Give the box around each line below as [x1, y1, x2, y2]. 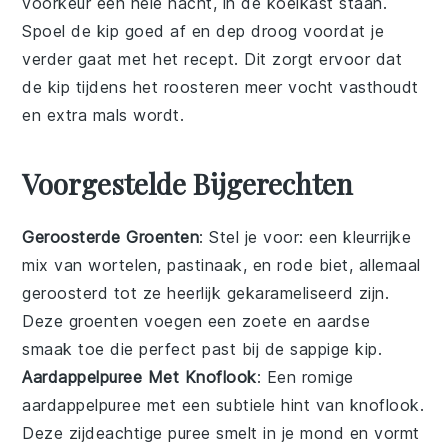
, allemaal [348, 254, 421, 275]
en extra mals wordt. [22, 104, 185, 125]
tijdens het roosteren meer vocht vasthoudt [70, 76, 419, 97]
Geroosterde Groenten [22, 226, 200, 247]
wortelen [88, 254, 158, 275]
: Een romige [256, 366, 354, 387]
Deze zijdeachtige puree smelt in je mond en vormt [22, 422, 420, 443]
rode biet [277, 254, 349, 275]
